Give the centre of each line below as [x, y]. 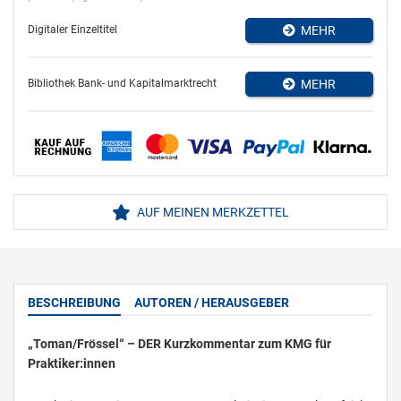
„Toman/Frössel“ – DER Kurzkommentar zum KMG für [179, 344]
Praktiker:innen [72, 364]
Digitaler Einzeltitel [73, 30]
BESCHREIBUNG [74, 303]
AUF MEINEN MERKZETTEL [212, 213]
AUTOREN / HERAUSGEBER [212, 303]
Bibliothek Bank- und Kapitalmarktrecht [122, 84]
